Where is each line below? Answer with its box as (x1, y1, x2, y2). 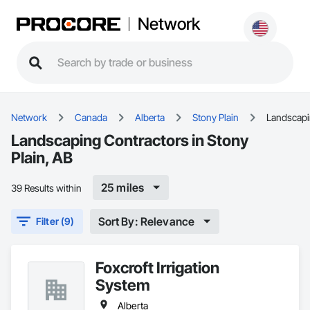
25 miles (101, 180, 145, 194)
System (95, 275, 150, 294)
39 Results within (11, 181, 82, 194)
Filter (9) (36, 215, 75, 227)
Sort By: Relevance (98, 214, 195, 228)
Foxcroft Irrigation (95, 258, 219, 277)
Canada (75, 111, 107, 123)
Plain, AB (11, 148, 73, 167)
